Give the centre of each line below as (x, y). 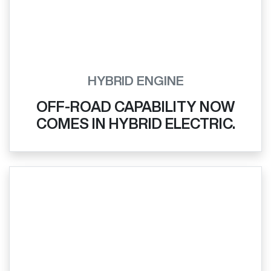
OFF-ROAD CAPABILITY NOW (135, 106)
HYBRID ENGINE (135, 80)
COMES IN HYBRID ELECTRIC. (135, 123)
